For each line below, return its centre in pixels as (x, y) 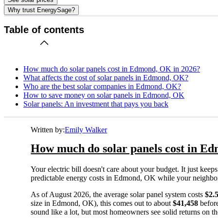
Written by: (48, 129)
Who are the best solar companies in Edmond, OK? (102, 86)
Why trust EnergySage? (41, 10)
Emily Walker (86, 129)
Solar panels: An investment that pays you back (96, 104)
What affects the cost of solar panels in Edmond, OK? (106, 77)
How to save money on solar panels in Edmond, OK (104, 95)
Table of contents (44, 30)
